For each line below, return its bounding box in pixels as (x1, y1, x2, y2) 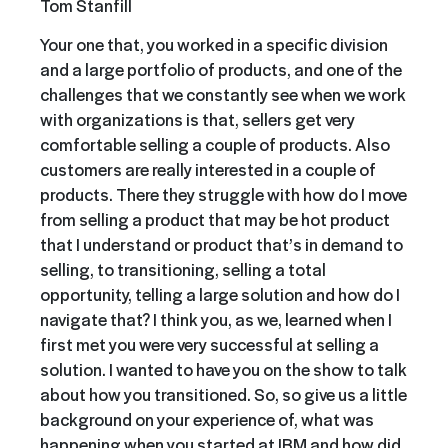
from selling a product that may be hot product (40, 206, 390, 231)
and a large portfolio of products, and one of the (40, 56, 402, 81)
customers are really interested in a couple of (40, 156, 376, 181)
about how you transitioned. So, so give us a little (40, 381, 407, 406)
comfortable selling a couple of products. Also (40, 131, 390, 156)
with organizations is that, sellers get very (40, 106, 355, 131)
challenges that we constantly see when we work (40, 81, 406, 106)
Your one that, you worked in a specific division (40, 31, 388, 56)
